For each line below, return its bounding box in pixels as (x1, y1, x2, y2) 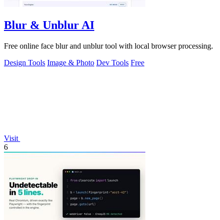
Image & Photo (47, 58, 94, 67)
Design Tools (4, 58, 45, 67)
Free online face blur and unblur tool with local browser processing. (4, 41, 213, 50)
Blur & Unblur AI (4, 18, 94, 31)
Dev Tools (96, 58, 129, 67)
